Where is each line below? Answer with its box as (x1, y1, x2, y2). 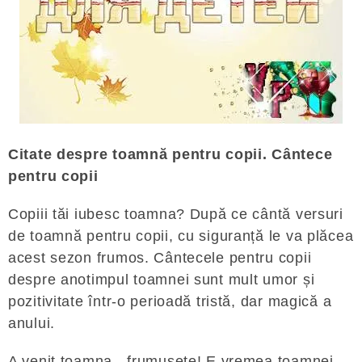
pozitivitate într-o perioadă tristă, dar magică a (8, 293, 332, 309)
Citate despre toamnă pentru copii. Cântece (8, 146, 333, 162)
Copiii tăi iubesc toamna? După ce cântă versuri (8, 206, 343, 222)
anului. (8, 315, 56, 331)
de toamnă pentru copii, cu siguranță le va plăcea (8, 228, 354, 244)
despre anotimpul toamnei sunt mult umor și (8, 271, 315, 288)
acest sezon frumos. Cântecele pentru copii (8, 250, 312, 266)
